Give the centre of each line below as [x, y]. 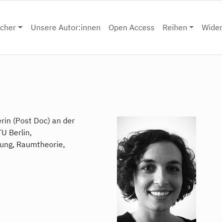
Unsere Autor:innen [65, 28]
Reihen [175, 28]
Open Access [131, 28]
